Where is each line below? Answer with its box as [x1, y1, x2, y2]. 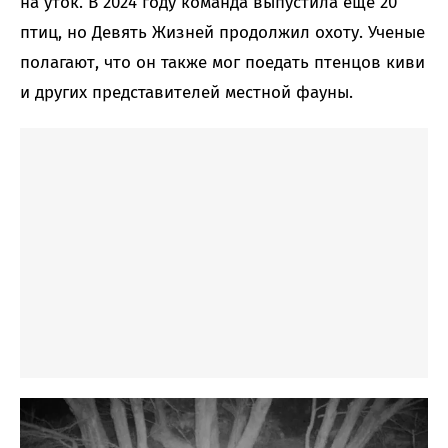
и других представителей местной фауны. [20, 82, 353, 104]
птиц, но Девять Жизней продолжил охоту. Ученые [20, 22, 425, 44]
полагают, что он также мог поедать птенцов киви [20, 52, 425, 74]
